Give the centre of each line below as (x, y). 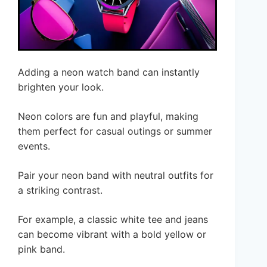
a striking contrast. (60, 190)
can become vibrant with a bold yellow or (112, 235)
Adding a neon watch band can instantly (109, 72)
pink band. (41, 249)
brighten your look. (61, 87)
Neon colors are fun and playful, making (108, 117)
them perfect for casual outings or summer (115, 131)
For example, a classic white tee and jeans (113, 220)
